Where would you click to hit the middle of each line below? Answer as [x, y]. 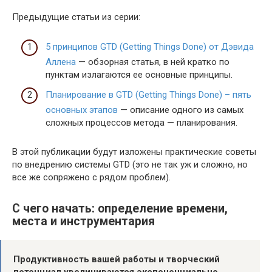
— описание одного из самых [181, 110]
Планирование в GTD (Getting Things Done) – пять [148, 95]
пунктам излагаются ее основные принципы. [139, 74]
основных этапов [82, 110]
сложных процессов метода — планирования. [141, 123]
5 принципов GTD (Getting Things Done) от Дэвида [150, 46]
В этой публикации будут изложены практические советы [134, 152]
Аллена [61, 62]
